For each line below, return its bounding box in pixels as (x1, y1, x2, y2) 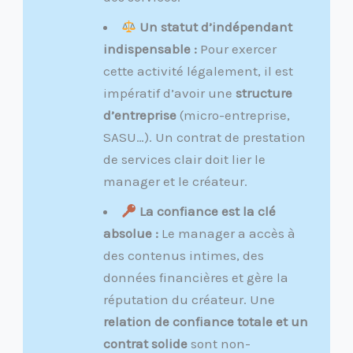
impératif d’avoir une (102, 85, 236, 102)
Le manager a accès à (158, 225, 295, 242)
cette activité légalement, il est (102, 63, 293, 80)
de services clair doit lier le (102, 151, 266, 168)
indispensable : (102, 41, 197, 58)
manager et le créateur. (102, 173, 247, 190)
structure (235, 85, 292, 102)
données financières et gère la (102, 269, 288, 286)
